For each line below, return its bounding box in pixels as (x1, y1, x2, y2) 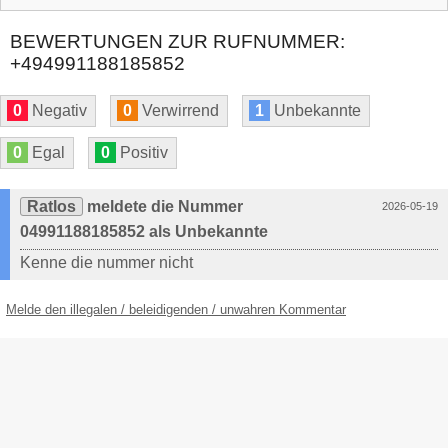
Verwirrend (138, 102, 219, 120)
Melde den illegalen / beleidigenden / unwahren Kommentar (6, 302, 346, 318)
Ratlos (27, 198, 76, 216)
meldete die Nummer (83, 198, 243, 216)
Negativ (28, 102, 87, 120)
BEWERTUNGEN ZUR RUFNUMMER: (10, 31, 345, 53)
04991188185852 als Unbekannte (20, 223, 268, 241)
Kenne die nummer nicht (20, 254, 193, 272)
